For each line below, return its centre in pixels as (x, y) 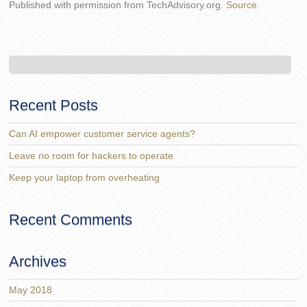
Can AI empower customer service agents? (102, 134)
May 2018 (31, 291)
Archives (38, 262)
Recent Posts (54, 106)
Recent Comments (71, 220)
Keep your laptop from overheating (85, 178)
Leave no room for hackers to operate (91, 156)
